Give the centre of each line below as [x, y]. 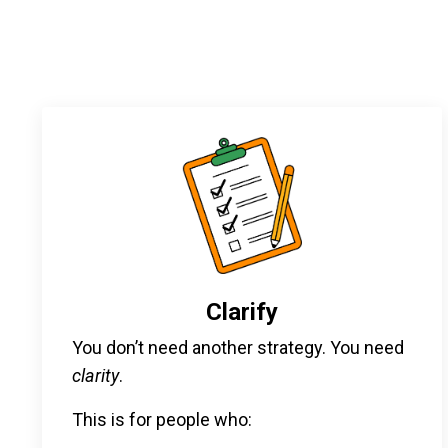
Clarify [242, 311]
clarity [95, 375]
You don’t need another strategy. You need [238, 347]
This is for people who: [162, 419]
